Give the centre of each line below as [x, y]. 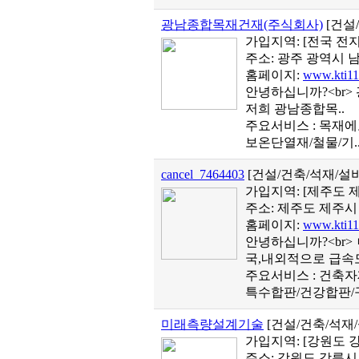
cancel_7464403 [203, 174]
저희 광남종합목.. [295, 109]
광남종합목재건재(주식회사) [242, 24]
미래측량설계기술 [212, 324]
